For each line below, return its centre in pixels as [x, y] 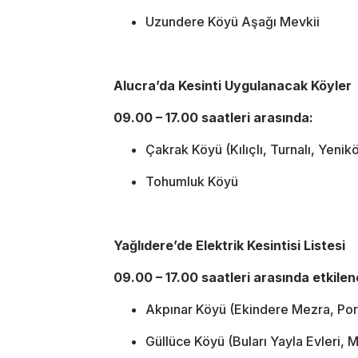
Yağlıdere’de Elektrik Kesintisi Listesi [229, 245]
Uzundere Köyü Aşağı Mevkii [233, 21]
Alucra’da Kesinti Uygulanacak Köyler [233, 85]
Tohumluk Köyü [192, 181]
